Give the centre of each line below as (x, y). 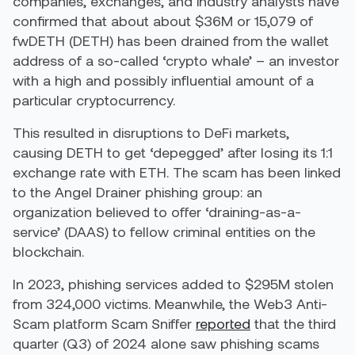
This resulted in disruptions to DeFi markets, (151, 132)
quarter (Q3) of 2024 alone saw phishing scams (166, 343)
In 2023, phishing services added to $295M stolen (173, 284)
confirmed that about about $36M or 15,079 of (163, 21)
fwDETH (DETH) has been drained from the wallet (171, 40)
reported (223, 323)
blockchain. (48, 251)
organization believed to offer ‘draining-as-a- (157, 212)
